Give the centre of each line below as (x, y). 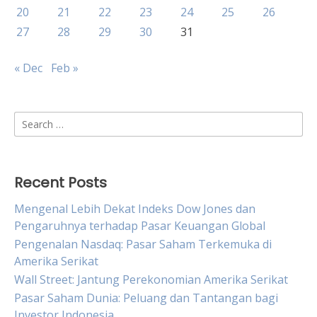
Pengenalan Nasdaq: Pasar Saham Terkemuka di (143, 244)
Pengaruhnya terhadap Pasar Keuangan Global (140, 226)
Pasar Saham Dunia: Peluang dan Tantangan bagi (146, 298)
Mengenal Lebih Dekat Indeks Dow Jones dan (135, 209)
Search (31, 120)
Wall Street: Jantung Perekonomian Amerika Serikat (151, 279)
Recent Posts (60, 183)
